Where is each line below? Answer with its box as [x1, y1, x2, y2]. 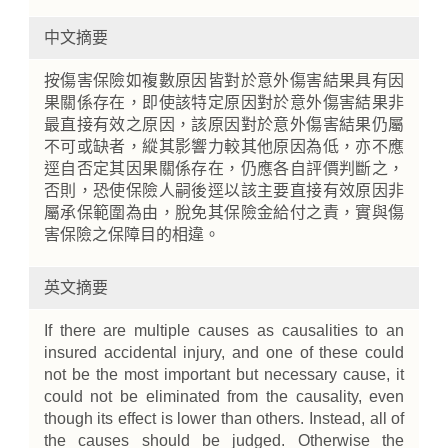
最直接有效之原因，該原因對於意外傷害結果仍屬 [43, 116, 405, 133]
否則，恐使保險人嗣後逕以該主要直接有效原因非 [43, 182, 405, 199]
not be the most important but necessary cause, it [43, 366, 405, 383]
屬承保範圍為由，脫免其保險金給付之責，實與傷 [43, 204, 405, 221]
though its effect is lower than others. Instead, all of [43, 410, 405, 427]
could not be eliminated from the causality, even [43, 388, 405, 405]
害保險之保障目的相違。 [43, 226, 220, 243]
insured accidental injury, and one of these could [43, 344, 405, 361]
